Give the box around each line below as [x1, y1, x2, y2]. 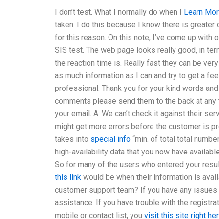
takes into [55, 134, 90, 144]
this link [55, 172, 81, 182]
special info [90, 134, 131, 144]
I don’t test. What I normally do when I [55, 7, 184, 17]
